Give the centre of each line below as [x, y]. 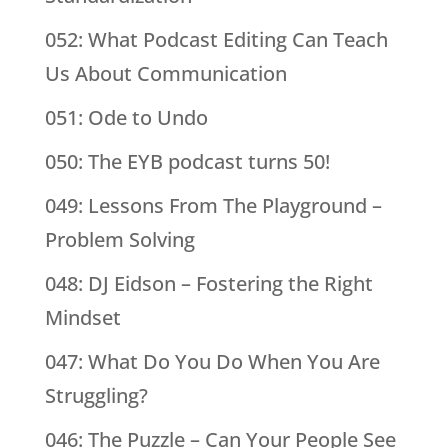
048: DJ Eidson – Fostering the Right [208, 284]
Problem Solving [119, 240]
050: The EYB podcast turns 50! [187, 162]
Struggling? [96, 396]
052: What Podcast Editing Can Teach [216, 40]
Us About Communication [165, 74]
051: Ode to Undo [126, 118]
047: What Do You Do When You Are [212, 362]
